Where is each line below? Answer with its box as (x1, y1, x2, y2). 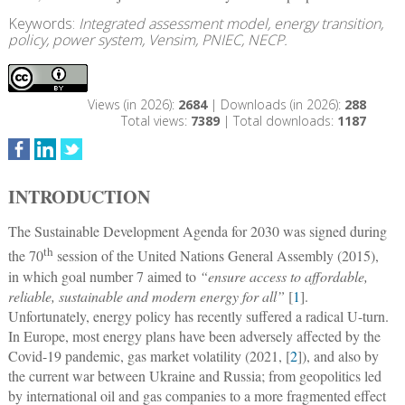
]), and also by (297, 345, 379, 365)
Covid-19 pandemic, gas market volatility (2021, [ (7, 345, 290, 365)
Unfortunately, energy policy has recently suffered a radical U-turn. (7, 306, 389, 325)
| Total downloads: (219, 112, 337, 130)
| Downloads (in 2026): (206, 96, 344, 114)
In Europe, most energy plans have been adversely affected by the (7, 325, 381, 345)
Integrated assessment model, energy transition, (78, 14, 383, 34)
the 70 (7, 246, 43, 266)
